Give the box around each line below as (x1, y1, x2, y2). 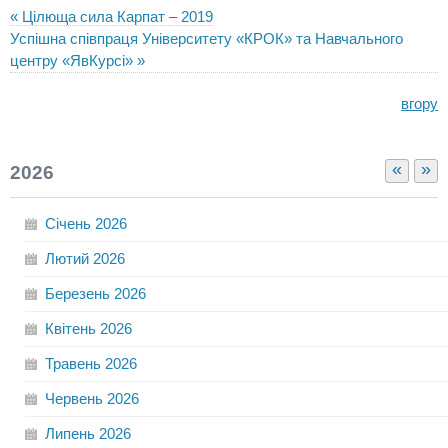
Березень (45, 285, 110, 303)
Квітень (45, 320, 96, 338)
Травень (45, 355, 101, 373)
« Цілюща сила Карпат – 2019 (10, 8, 213, 26)
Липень (45, 425, 95, 443)
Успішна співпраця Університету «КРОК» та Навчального (10, 30, 403, 48)
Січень (45, 215, 91, 233)
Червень (45, 390, 103, 408)
